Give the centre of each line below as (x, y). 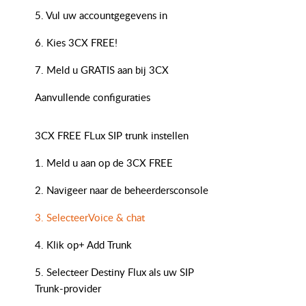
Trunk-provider (68, 288)
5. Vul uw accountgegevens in (101, 15)
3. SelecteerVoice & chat (90, 217)
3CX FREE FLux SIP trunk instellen (112, 135)
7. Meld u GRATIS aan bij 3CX (102, 70)
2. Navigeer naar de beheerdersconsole (122, 190)
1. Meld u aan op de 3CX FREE (104, 163)
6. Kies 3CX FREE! (76, 42)
